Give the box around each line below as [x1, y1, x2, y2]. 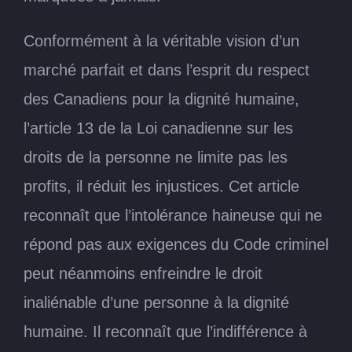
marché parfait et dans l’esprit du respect [24, 60, 310, 79]
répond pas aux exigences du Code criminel [24, 235, 328, 253]
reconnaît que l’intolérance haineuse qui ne [24, 206, 322, 224]
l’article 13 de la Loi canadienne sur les [24, 119, 293, 137]
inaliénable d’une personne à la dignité [24, 293, 289, 311]
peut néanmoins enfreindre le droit [24, 264, 262, 282]
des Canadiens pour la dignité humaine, [24, 90, 299, 108]
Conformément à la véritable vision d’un [24, 31, 299, 49]
